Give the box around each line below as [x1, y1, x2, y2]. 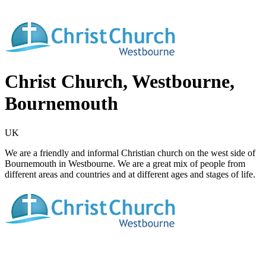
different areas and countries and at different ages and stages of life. [5, 169, 255, 179]
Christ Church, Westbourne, [5, 71, 235, 93]
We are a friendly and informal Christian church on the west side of [5, 147, 255, 158]
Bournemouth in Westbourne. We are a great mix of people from [5, 158, 245, 169]
